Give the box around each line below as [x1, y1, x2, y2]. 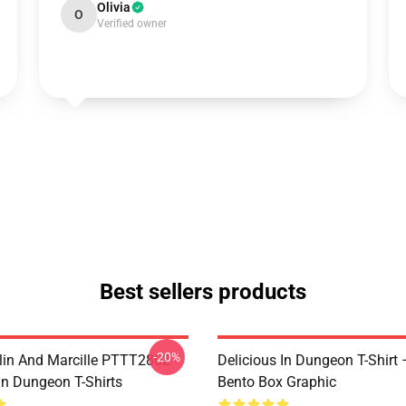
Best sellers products [100, 279, 306, 304]
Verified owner [96, 17, 167, 30]
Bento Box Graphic [217, 373, 336, 391]
